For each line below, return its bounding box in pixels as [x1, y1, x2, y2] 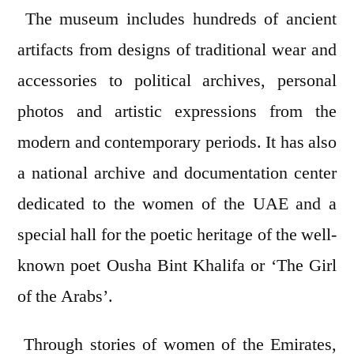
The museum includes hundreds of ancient [17, 8, 337, 31]
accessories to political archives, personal [17, 70, 337, 92]
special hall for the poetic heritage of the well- [17, 224, 337, 247]
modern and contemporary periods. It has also [17, 131, 337, 154]
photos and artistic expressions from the [17, 100, 337, 123]
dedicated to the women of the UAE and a [17, 193, 337, 216]
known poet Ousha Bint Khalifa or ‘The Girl [17, 254, 337, 277]
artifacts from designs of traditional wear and [17, 39, 337, 62]
